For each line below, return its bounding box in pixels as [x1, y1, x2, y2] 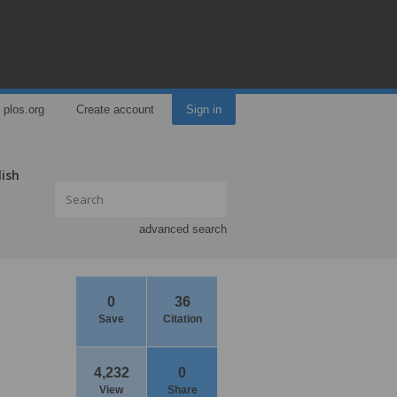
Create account [76, 103, 154, 116]
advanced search [139, 222, 227, 236]
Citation [162, 313, 202, 325]
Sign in [186, 103, 222, 116]
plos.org [4, 103, 44, 116]
